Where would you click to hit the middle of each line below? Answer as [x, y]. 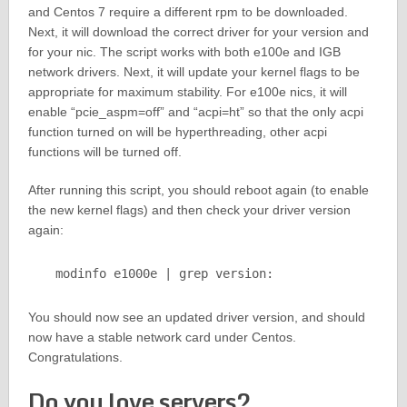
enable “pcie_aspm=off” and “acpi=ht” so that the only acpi [195, 111]
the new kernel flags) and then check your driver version [189, 209]
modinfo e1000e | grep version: [164, 273]
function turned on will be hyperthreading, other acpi [177, 131]
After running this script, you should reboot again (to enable [198, 189]
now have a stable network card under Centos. [162, 337]
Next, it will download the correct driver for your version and [198, 31]
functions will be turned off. [104, 151]
